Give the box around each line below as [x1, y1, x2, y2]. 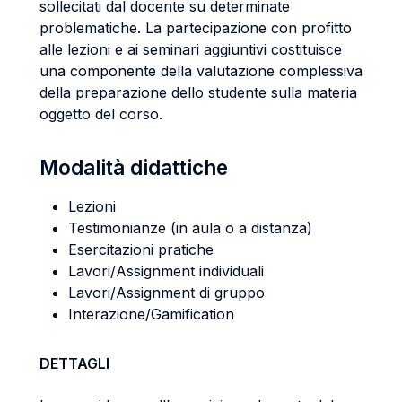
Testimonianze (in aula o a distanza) [68, 219, 312, 237]
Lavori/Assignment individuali [68, 262, 264, 280]
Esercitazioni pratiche [68, 240, 214, 258]
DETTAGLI [39, 354, 109, 372]
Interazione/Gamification [68, 305, 234, 323]
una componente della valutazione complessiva [39, 62, 363, 80]
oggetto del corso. [39, 105, 162, 123]
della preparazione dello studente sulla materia [39, 83, 357, 101]
